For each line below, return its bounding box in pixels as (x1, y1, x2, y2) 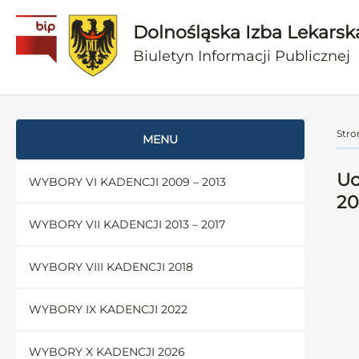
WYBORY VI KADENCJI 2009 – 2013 (29, 175, 226, 189)
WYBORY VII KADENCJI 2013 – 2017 (29, 217, 225, 232)
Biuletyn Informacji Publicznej (133, 46, 351, 65)
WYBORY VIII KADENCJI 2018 (29, 260, 193, 274)
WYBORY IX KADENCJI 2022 (29, 302, 188, 317)
